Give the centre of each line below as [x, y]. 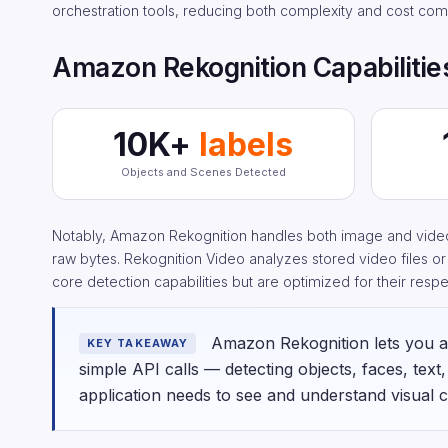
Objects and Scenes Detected [203, 172]
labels [242, 144]
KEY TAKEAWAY [138, 343]
